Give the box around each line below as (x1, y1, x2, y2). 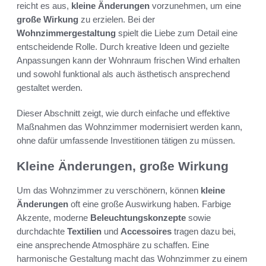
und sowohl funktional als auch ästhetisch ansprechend (17, 69, 230, 80)
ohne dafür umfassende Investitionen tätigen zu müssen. (17, 135, 235, 146)
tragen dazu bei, (172, 226, 236, 236)
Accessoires (121, 226, 172, 236)
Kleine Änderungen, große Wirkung (17, 159, 229, 173)
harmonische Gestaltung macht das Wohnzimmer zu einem (17, 253, 248, 264)
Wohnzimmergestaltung (17, 28, 116, 39)
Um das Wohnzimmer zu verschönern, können (17, 185, 201, 195)
